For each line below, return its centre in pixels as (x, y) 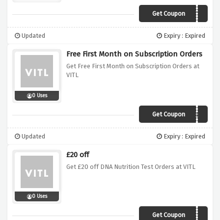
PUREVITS (188, 15)
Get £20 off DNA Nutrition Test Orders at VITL (131, 167)
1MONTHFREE (183, 115)
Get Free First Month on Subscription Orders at (133, 66)
